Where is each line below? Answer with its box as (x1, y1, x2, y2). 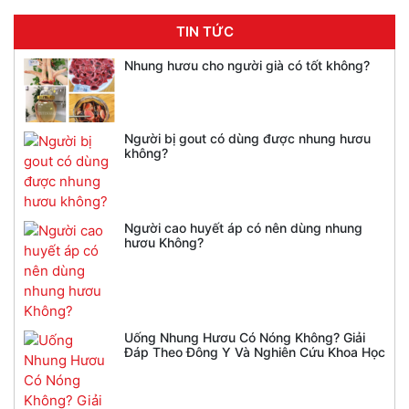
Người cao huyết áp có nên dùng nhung (124, 219, 362, 236)
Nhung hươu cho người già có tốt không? (326, 57, 370, 73)
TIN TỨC (175, 22, 234, 40)
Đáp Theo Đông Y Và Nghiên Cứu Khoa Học (124, 343, 385, 360)
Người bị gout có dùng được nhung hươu (124, 130, 371, 146)
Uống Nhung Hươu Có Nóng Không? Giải (124, 329, 365, 345)
